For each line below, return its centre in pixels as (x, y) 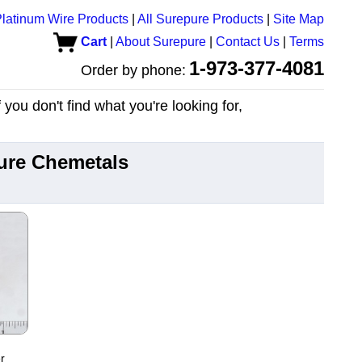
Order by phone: (133, 70)
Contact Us (248, 42)
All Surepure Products (200, 19)
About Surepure (161, 42)
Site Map (299, 19)
